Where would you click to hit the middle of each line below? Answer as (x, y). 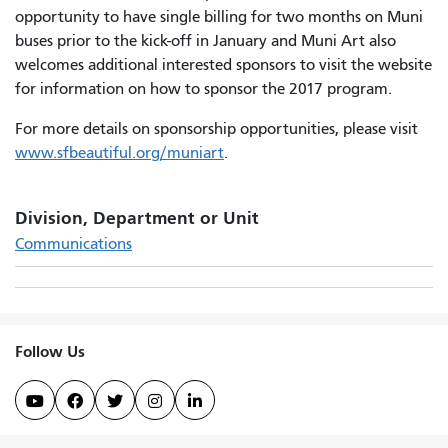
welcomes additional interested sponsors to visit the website (223, 64)
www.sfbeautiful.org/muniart (119, 152)
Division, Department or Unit (137, 218)
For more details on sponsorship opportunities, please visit (216, 128)
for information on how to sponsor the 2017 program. (203, 88)
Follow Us (50, 351)
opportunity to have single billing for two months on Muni (219, 16)
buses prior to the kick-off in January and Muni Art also (205, 40)
